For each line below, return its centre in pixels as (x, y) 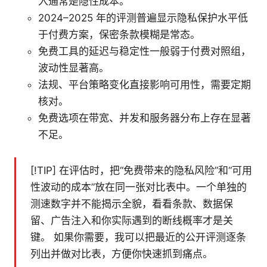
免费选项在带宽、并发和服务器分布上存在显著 (145, 118)
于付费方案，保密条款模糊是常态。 (119, 35)
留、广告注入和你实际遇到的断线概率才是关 (132, 221)
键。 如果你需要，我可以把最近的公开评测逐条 (138, 237)
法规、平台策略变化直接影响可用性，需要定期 (145, 85)
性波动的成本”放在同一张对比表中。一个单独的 (139, 187)
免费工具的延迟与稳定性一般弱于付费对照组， (145, 52)
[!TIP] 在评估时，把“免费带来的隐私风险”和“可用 (141, 171)
